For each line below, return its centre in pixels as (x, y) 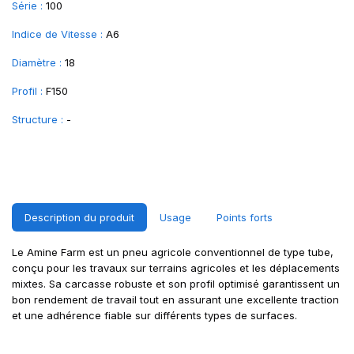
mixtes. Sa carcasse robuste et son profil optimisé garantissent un (176, 284)
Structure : (38, 119)
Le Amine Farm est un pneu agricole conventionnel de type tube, (173, 252)
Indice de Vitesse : (57, 34)
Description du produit (79, 217)
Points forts (245, 217)
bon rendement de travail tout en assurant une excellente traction (175, 299)
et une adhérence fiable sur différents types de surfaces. (154, 315)
